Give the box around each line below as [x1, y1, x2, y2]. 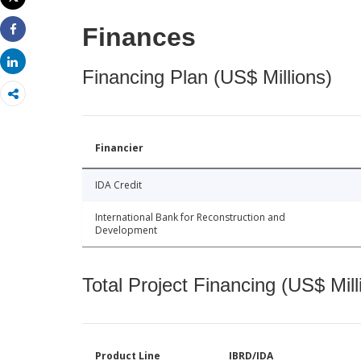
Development [95, 223, 157, 238]
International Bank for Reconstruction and [95, 210, 285, 225]
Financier [95, 141, 143, 156]
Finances [82, 23, 196, 52]
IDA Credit [95, 178, 142, 193]
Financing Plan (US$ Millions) [82, 66, 332, 89]
